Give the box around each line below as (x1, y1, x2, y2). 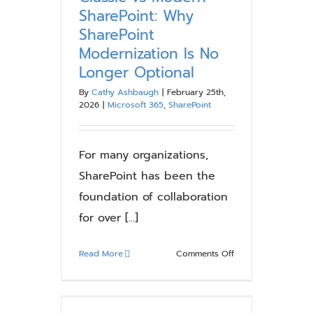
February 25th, (167, 86, 226, 99)
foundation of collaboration (79, 189, 228, 205)
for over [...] (79, 210, 138, 226)
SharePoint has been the (79, 168, 215, 184)
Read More (79, 247, 123, 260)
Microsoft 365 (108, 99, 163, 111)
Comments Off (175, 247, 234, 260)
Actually (233, 15, 265, 28)
